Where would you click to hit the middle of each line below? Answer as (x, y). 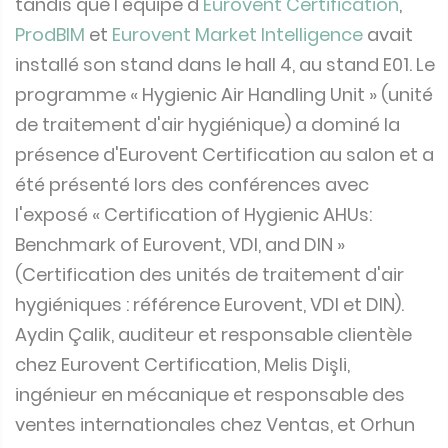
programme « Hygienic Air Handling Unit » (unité (224, 94)
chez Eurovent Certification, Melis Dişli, (182, 364)
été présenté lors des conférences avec (192, 184)
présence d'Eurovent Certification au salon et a (224, 154)
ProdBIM (50, 34)
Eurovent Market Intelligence (237, 34)
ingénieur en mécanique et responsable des (210, 394)
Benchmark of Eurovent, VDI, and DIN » (180, 244)
